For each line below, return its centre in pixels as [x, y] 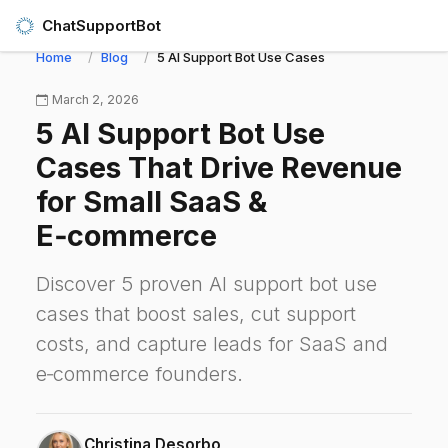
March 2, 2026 [95, 99]
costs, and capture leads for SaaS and [212, 344]
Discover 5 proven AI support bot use [206, 284]
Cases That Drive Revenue [219, 167]
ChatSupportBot [101, 25]
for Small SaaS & [151, 201]
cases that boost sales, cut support [196, 314]
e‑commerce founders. [139, 374]
